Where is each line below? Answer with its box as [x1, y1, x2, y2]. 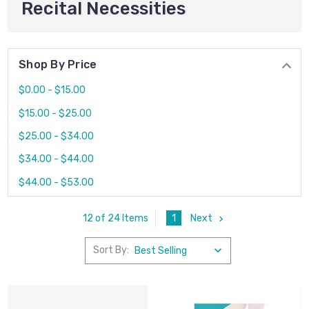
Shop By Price [19, 57, 97, 71]
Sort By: [92, 244, 129, 257]
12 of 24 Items [82, 212, 148, 225]
